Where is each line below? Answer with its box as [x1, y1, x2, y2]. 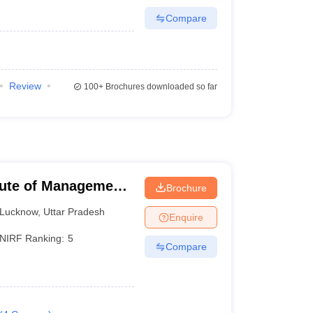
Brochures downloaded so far [103, 82, 217, 92]
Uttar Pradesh [43, 205, 105, 217]
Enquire [168, 211, 203, 223]
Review [8, 80, 41, 92]
